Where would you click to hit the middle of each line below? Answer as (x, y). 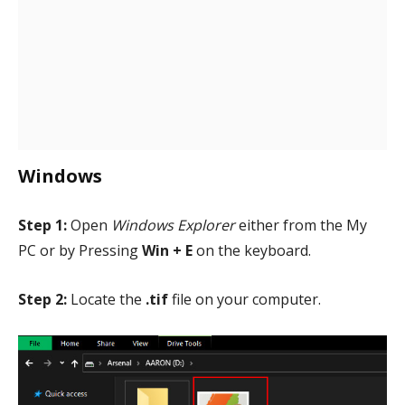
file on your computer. (245, 299)
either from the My (301, 225)
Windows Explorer (173, 225)
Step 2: (42, 299)
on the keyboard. (254, 250)
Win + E (169, 250)
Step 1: (42, 225)
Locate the (106, 299)
